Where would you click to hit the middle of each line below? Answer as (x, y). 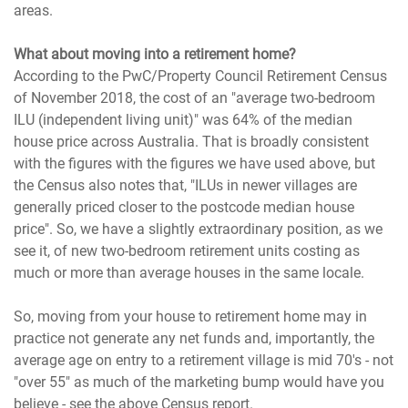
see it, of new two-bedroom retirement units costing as (187, 250)
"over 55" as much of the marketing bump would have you (199, 382)
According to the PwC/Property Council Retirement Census (201, 76)
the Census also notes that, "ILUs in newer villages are (186, 185)
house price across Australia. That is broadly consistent (192, 141)
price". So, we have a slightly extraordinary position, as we (199, 229)
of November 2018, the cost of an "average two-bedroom (195, 97)
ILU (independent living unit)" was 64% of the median (184, 119)
